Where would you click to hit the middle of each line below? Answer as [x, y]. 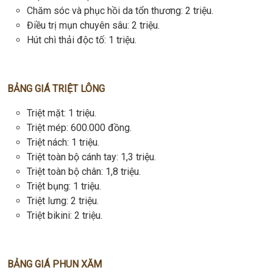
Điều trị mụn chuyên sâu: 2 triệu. [93, 26]
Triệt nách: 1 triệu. [63, 143]
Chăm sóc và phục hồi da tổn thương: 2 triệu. [120, 11]
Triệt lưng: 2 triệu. [63, 201]
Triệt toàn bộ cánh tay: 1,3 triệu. [91, 157]
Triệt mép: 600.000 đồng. [79, 128]
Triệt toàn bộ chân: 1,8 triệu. [84, 172]
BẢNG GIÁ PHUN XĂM [55, 264]
